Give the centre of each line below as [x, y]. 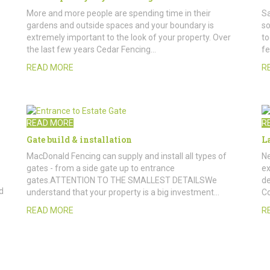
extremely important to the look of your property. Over [129, 38]
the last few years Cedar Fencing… [91, 50]
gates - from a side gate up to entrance [101, 168]
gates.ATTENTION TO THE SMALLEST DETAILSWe [122, 180]
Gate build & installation [79, 139]
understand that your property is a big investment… [123, 192]
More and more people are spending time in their [119, 14]
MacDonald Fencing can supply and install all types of [127, 156]
